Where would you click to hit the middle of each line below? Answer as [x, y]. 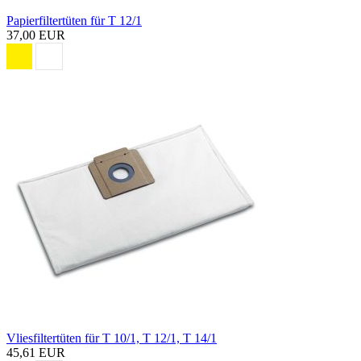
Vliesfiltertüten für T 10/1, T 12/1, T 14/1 [112, 338]
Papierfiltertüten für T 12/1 [74, 20]
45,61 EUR [36, 352]
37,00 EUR [36, 35]
